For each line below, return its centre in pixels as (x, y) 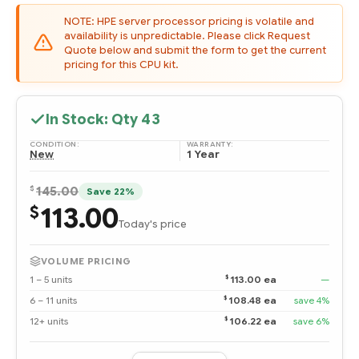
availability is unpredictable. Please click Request (187, 36)
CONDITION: (54, 144)
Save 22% (111, 191)
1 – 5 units (51, 279)
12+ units (49, 321)
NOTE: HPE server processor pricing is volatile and (189, 21)
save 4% (312, 301)
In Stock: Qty (93, 119)
